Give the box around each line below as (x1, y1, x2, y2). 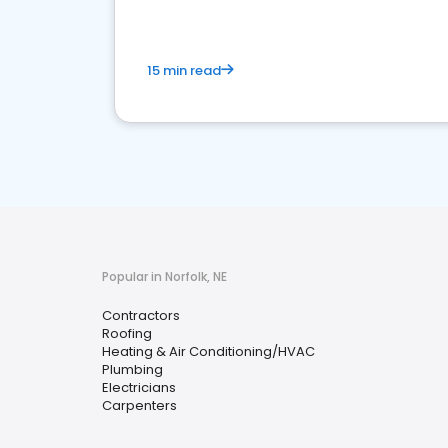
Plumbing (102, 360, 163, 379)
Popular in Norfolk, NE (102, 268, 227, 285)
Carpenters (102, 396, 177, 415)
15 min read (147, 61, 221, 80)
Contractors (102, 306, 180, 325)
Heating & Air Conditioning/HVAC (102, 342, 315, 361)
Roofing (102, 324, 152, 343)
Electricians (102, 378, 176, 397)
